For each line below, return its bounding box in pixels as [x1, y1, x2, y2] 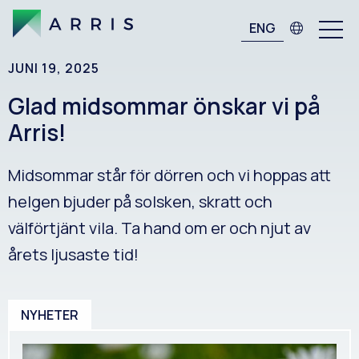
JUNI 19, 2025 [8, 59, 99, 77]
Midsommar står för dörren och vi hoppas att [8, 164, 331, 186]
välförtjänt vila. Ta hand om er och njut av [8, 217, 311, 239]
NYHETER [21, 306, 79, 324]
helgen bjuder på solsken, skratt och [8, 191, 272, 212]
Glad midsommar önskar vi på [8, 91, 321, 121]
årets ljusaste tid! [8, 244, 139, 265]
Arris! [8, 117, 66, 147]
